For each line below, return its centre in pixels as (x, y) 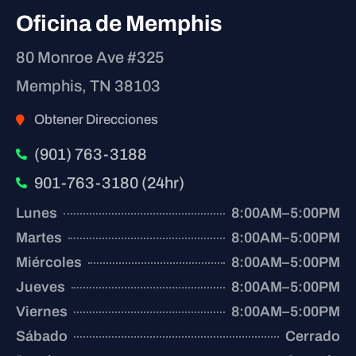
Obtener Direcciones (96, 120)
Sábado (42, 337)
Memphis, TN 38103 (88, 86)
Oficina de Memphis (119, 24)
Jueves (41, 287)
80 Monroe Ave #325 (90, 58)
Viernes (42, 312)
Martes (39, 238)
